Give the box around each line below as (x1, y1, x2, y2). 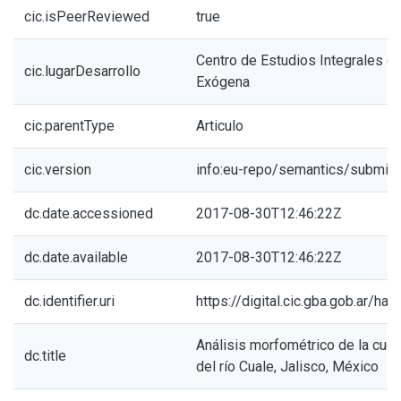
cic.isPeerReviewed (24, 8, 149, 25)
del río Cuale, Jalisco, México (196, 358, 379, 375)
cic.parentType (24, 117, 115, 134)
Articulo (196, 117, 243, 134)
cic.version (24, 161, 91, 178)
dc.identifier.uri (24, 293, 115, 310)
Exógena (196, 73, 250, 90)
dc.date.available (24, 249, 128, 266)
